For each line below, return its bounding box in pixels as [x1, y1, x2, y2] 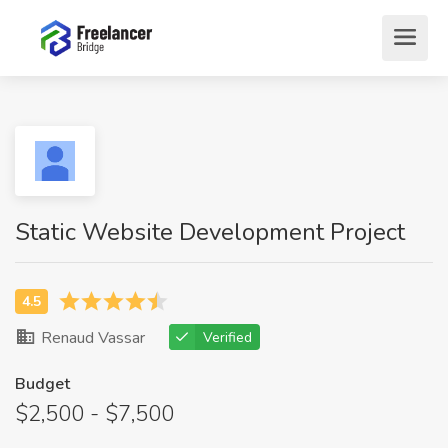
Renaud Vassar [37, 327, 145, 349]
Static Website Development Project [15, 216, 405, 248]
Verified [203, 328, 252, 347]
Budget [15, 373, 70, 395]
